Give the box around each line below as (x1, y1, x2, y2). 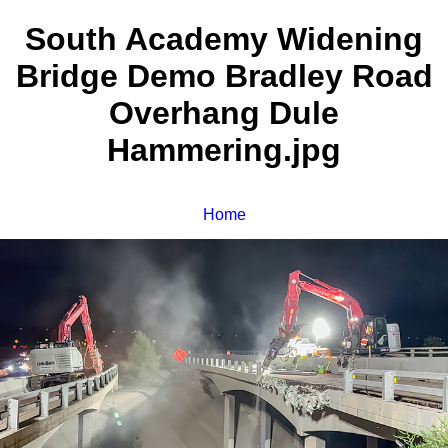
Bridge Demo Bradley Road (15, 58, 433, 95)
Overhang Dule (109, 95, 339, 132)
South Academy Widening (25, 21, 423, 58)
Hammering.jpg (107, 132, 341, 169)
